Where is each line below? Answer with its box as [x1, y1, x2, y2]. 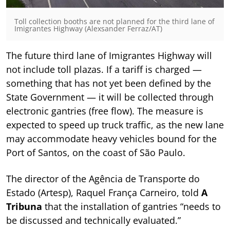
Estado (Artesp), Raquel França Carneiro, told [6, 186, 201, 199]
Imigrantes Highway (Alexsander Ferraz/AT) [14, 23, 162, 33]
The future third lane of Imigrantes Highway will [6, 49, 212, 62]
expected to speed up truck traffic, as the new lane [6, 118, 224, 131]
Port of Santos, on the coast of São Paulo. [6, 146, 185, 159]
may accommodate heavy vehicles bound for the [6, 132, 217, 145]
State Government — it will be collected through [6, 90, 214, 103]
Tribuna [6, 200, 42, 213]
